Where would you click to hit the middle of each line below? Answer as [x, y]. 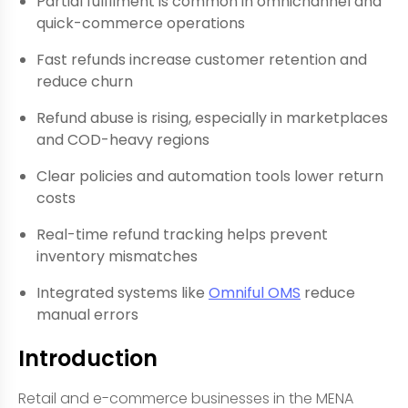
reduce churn [85, 82]
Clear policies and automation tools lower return [210, 176]
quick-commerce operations [141, 23]
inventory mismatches [117, 256]
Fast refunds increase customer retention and [202, 60]
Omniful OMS [255, 293]
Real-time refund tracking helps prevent [182, 235]
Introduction [88, 358]
